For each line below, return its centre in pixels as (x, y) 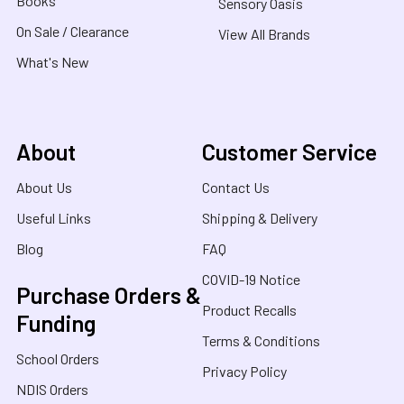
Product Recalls (249, 309)
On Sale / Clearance (73, 31)
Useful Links (54, 217)
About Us (44, 187)
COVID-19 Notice (251, 279)
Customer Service (289, 151)
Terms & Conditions (261, 340)
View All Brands (264, 33)
